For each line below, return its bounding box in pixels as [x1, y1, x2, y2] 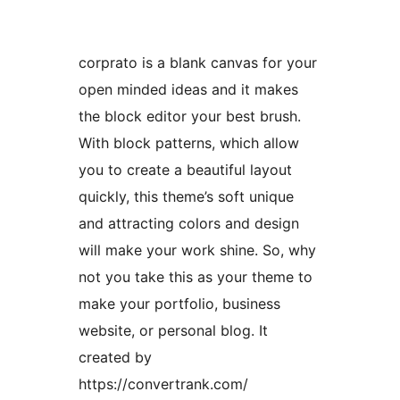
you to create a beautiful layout [79, 161, 292, 179]
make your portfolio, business [79, 295, 280, 313]
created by [79, 348, 152, 367]
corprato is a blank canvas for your [79, 54, 317, 72]
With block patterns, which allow [79, 134, 299, 153]
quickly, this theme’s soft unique [79, 187, 294, 206]
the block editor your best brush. [79, 107, 301, 126]
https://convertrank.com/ [79, 375, 248, 394]
